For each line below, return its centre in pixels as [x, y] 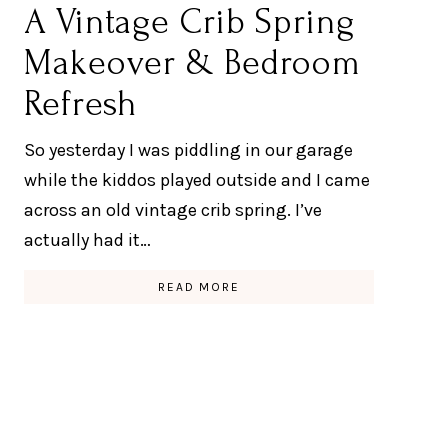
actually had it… [87, 239]
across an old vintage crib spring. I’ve [173, 209]
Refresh [81, 103]
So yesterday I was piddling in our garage [188, 149]
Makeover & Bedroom [193, 62]
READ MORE [199, 286]
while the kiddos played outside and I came [197, 179]
